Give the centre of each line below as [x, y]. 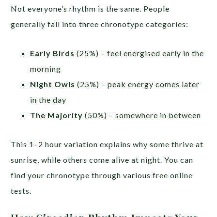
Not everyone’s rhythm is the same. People [90, 9]
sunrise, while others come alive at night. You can [102, 160]
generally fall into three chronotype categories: [100, 24]
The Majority [57, 115]
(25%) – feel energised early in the [139, 53]
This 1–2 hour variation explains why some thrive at [107, 144]
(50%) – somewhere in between [142, 115]
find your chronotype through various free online [102, 175]
